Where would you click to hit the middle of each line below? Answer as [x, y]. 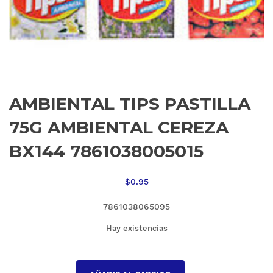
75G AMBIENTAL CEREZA [119, 128]
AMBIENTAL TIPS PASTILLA [130, 104]
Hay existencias [136, 229]
